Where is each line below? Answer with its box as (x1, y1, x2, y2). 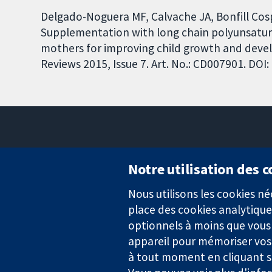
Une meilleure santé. (8, 216, 95, 229)
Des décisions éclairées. (8, 203, 107, 216)
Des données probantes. (8, 189, 110, 202)
